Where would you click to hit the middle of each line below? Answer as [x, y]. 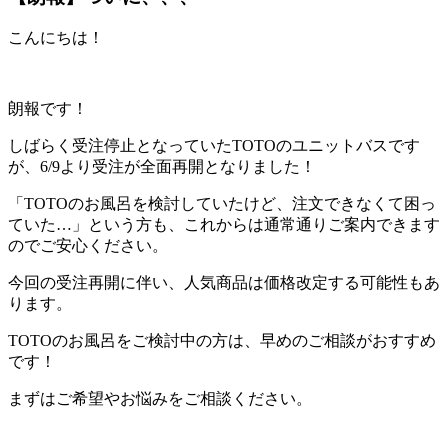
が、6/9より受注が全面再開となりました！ [162, 167]
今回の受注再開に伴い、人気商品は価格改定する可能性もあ [224, 283]
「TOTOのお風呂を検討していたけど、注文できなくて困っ [222, 204]
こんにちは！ [56, 38]
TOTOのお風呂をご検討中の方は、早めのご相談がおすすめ [222, 341]
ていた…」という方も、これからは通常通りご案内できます [224, 225]
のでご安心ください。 [88, 246]
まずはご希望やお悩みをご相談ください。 [160, 399]
